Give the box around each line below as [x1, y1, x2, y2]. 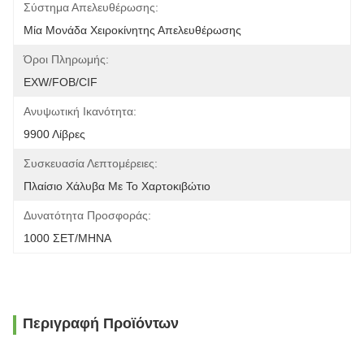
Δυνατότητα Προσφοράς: [24, 209, 151, 222]
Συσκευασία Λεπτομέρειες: [24, 157, 158, 170]
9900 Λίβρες [24, 128, 85, 141]
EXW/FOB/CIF [24, 76, 97, 89]
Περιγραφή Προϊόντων [23, 315, 179, 331]
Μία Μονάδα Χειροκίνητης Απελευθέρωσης [24, 24, 241, 37]
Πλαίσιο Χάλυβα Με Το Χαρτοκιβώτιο [24, 180, 210, 193]
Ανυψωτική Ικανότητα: [24, 105, 136, 118]
